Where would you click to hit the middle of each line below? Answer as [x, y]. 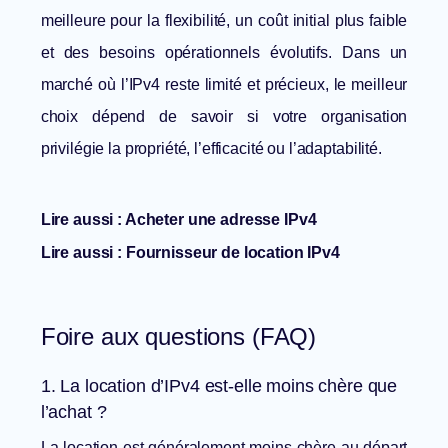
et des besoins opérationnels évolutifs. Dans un [224, 53]
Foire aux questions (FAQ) [178, 337]
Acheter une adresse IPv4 [220, 220]
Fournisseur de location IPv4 [232, 253]
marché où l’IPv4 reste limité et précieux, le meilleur [224, 85]
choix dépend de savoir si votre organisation [224, 117]
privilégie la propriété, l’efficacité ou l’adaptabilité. [211, 149]
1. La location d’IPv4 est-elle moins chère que [219, 386]
